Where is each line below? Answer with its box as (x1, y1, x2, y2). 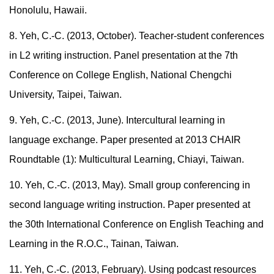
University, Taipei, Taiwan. (9, 89, 122, 100)
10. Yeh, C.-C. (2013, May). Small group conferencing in (9, 180, 250, 191)
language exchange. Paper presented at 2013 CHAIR (9, 135, 241, 146)
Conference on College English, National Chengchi (9, 70, 232, 81)
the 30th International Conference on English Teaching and (9, 219, 264, 230)
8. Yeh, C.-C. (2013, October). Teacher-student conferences (9, 31, 264, 42)
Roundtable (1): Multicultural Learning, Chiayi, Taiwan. (9, 154, 244, 165)
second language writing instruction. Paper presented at (9, 199, 250, 210)
